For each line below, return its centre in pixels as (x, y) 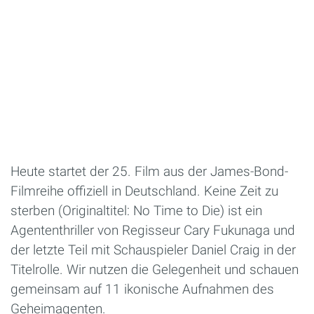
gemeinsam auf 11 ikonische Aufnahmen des (142, 289)
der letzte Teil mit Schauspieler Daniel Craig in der (153, 250)
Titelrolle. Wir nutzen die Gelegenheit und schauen (155, 269)
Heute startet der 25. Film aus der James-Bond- (149, 171)
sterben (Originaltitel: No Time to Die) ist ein (136, 210)
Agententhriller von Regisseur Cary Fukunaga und (153, 230)
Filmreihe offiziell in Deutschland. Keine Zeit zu (144, 191)
